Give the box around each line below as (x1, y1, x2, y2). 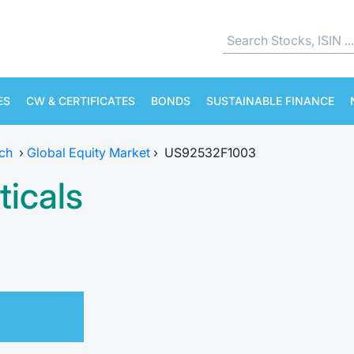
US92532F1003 (164, 145, 256, 160)
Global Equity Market (27, 145, 150, 160)
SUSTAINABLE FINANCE (206, 94, 334, 107)
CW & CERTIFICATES (26, 94, 135, 107)
